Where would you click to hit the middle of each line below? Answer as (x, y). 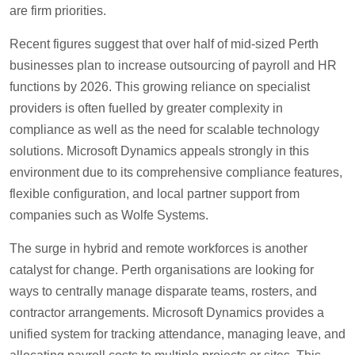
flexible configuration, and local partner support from (155, 194)
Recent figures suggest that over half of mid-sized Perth (164, 44)
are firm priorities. (58, 11)
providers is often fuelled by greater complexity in (146, 109)
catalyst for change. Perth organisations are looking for (162, 270)
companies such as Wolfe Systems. (109, 216)
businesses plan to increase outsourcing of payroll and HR (173, 66)
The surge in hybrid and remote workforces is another (158, 249)
